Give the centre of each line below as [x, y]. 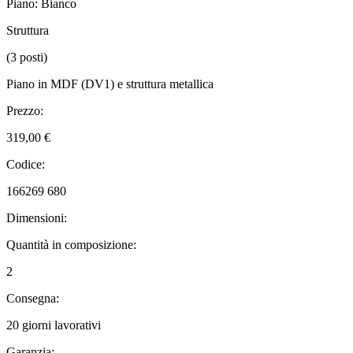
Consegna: [33, 298]
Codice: [26, 164]
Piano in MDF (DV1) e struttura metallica [110, 84]
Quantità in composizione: [71, 244]
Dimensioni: [37, 217]
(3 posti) [27, 57]
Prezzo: [25, 110]
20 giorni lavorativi [54, 325]
